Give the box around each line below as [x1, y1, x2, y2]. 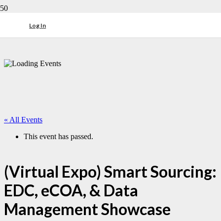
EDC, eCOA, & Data [4, 180, 138, 200]
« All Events [4, 115, 42, 124]
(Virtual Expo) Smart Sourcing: [4, 161, 217, 181]
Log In [29, 22, 46, 29]
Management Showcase [4, 199, 171, 219]
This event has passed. [24, 132, 93, 141]
